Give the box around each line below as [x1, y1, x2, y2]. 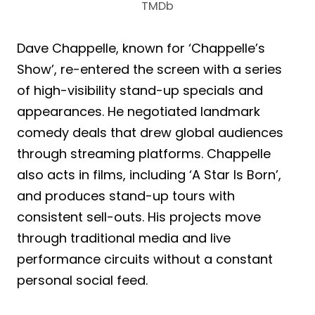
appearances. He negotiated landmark [17, 103, 260, 121]
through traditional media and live [17, 229, 231, 247]
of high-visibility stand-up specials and [17, 82, 263, 100]
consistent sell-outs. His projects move [17, 208, 261, 226]
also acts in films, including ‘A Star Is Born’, [17, 166, 281, 184]
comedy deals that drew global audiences [17, 124, 283, 142]
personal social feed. [17, 271, 148, 290]
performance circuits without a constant [17, 250, 273, 269]
